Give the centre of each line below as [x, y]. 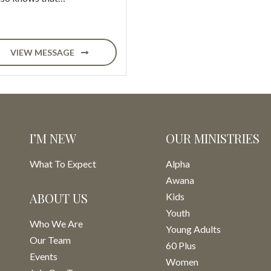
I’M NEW [53, 138]
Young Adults [193, 229]
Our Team [50, 240]
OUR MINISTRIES [213, 138]
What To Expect [63, 164]
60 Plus [181, 245]
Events [44, 256]
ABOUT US [59, 198]
